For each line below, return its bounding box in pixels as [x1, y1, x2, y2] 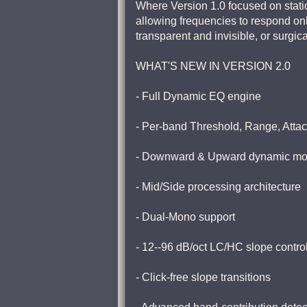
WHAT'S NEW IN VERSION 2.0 [136, 60, 291, 72]
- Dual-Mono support [136, 211, 235, 223]
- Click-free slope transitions [136, 271, 271, 283]
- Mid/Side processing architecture [136, 181, 301, 193]
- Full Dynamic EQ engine [136, 90, 261, 102]
